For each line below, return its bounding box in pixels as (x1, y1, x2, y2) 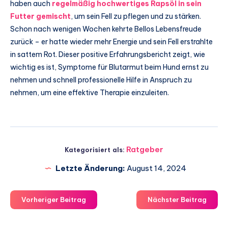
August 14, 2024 (125, 163, 186, 173)
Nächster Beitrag (148, 195, 207, 204)
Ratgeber (126, 144, 164, 154)
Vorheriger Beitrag (21, 195, 86, 204)
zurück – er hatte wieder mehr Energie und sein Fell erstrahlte (10, 37, 213, 46)
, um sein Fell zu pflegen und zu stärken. (71, 11, 201, 21)
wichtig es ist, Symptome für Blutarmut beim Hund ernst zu (10, 62, 209, 72)
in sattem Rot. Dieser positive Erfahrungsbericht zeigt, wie (10, 49, 205, 59)
